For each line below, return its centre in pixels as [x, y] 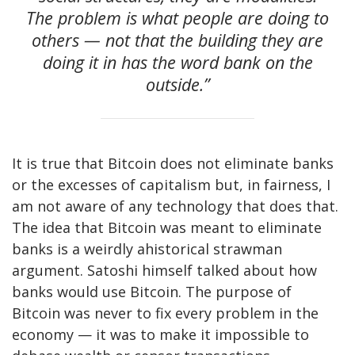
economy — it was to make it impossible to [160, 334]
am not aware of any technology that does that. [175, 206]
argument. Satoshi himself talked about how [164, 270]
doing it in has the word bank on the [177, 62]
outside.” [177, 84]
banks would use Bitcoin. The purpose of [152, 291]
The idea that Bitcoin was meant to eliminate [167, 227]
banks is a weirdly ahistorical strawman [147, 248]
